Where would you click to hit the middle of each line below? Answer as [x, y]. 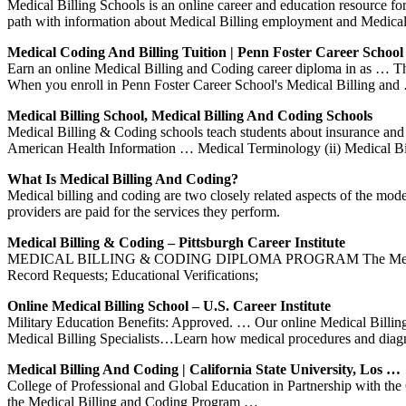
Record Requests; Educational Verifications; [133, 275]
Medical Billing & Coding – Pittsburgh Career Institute [176, 242]
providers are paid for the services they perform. [144, 211]
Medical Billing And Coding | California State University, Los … [204, 369]
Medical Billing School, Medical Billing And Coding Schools [190, 115]
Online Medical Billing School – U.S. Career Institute [169, 305]
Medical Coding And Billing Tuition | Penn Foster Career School [205, 52]
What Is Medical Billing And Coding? [123, 179]
